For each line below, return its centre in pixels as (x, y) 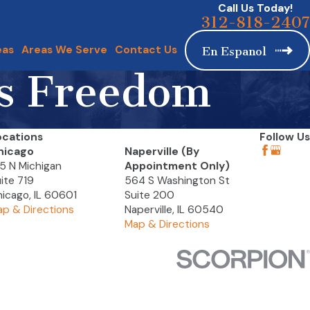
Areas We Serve (65, 50)
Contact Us (146, 50)
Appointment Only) (177, 166)
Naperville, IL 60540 (174, 210)
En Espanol (235, 51)
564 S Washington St (177, 181)
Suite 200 (149, 195)
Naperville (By (162, 152)
